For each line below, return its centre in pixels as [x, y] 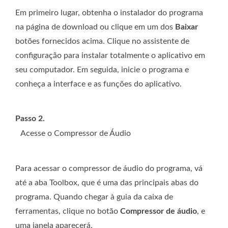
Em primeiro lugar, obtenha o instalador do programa [109, 13]
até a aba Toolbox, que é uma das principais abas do [107, 183]
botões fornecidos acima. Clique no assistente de [102, 41]
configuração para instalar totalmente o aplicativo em [110, 56]
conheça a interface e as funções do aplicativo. [98, 84]
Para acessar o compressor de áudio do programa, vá [109, 169]
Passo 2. [30, 119]
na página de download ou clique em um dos [95, 27]
